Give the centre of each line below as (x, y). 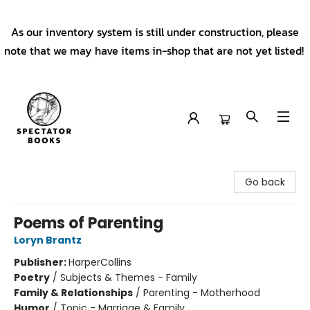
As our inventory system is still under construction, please (155, 32)
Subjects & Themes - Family (129, 277)
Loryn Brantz (48, 240)
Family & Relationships (73, 293)
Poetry (32, 277)
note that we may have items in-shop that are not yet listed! (155, 51)
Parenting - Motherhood (202, 293)
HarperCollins (100, 262)
